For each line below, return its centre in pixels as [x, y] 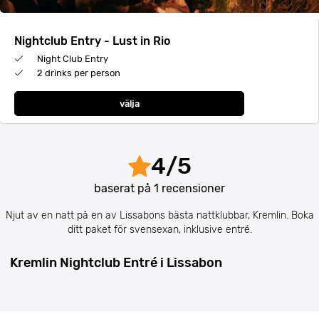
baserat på [124, 188]
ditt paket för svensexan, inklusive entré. [159, 230]
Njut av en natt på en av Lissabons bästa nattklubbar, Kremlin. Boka [159, 215]
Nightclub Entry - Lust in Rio [92, 41]
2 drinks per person [78, 73]
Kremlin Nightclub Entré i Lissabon [116, 263]
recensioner [192, 188]
